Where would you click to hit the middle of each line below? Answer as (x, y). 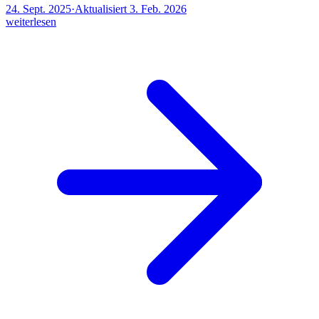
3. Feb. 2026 (158, 9)
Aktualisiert (101, 9)
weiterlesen (31, 21)
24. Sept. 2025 (38, 9)
